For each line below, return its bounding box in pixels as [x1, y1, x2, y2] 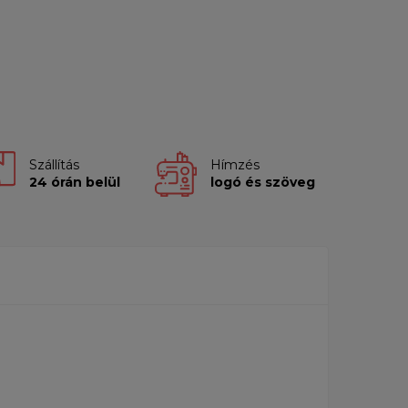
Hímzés [209, 157, 260, 174]
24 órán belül [28, 174, 120, 191]
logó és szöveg [209, 174, 315, 191]
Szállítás [28, 157, 79, 174]
